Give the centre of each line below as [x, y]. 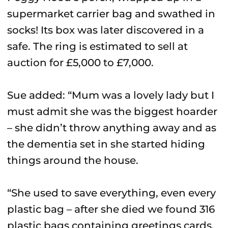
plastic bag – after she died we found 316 [111, 209]
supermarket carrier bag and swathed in [111, 14]
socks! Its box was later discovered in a [106, 30]
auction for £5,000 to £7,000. [80, 63]
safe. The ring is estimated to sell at [97, 46]
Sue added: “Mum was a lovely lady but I [111, 95]
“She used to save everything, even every [111, 193]
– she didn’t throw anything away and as [112, 128]
